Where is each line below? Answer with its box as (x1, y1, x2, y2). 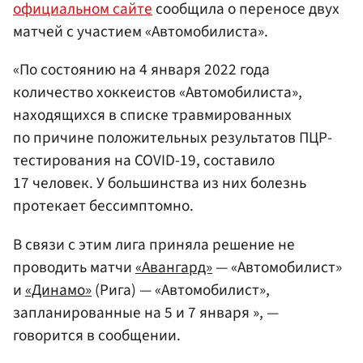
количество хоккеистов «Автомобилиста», (13, 81, 302, 105)
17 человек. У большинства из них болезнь (13, 172, 306, 195)
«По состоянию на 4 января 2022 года (13, 58, 270, 82)
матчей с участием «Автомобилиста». (13, 20, 268, 44)
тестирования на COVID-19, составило (13, 149, 275, 173)
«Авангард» (135, 255, 212, 279)
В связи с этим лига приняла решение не (13, 233, 295, 256)
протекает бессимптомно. (13, 194, 194, 218)
